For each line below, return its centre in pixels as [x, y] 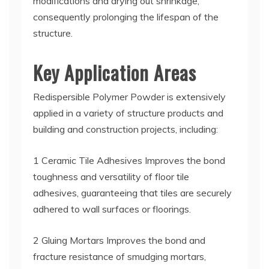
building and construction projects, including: [125, 129]
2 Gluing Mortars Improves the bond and [119, 240]
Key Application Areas [115, 72]
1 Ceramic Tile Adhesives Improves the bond [129, 160]
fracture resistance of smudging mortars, [119, 256]
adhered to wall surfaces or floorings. [112, 209]
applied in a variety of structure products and [128, 113]
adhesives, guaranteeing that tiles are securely [132, 193]
